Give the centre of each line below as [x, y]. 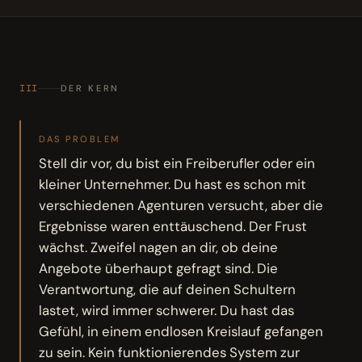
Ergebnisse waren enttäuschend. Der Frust [173, 226]
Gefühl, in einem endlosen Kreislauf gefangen [181, 331]
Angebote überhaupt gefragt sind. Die [159, 268]
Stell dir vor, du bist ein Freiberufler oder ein [177, 163]
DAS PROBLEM [80, 139]
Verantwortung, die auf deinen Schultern [168, 289]
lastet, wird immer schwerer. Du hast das [167, 310]
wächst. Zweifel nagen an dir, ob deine [159, 247]
